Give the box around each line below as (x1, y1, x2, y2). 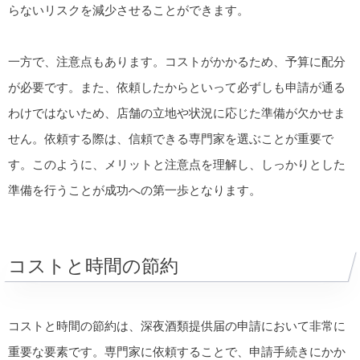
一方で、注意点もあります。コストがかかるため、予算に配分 (8, 55, 346, 69)
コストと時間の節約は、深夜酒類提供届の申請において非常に (8, 319, 346, 333)
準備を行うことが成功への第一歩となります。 (8, 183, 261, 198)
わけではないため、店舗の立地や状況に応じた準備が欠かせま (8, 106, 346, 121)
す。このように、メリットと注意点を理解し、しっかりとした (8, 157, 346, 172)
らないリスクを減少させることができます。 (8, 3, 249, 18)
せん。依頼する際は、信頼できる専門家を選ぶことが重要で (8, 132, 333, 146)
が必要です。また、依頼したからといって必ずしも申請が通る (8, 80, 346, 95)
